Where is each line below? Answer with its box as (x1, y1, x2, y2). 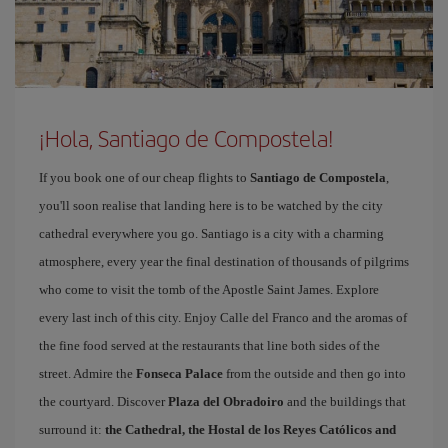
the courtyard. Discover (39, 394, 168, 409)
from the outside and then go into (223, 366, 406, 381)
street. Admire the (39, 366, 136, 381)
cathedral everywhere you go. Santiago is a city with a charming (39, 226, 384, 241)
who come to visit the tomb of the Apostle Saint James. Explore (39, 282, 379, 297)
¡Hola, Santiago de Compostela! (39, 122, 334, 154)
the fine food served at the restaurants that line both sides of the (39, 338, 380, 353)
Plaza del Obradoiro (168, 394, 284, 409)
